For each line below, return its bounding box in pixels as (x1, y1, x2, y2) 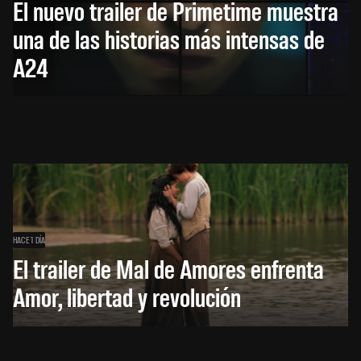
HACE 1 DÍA (13, 234, 46, 246)
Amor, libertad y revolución (13, 280, 241, 313)
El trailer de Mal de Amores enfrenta (13, 251, 324, 285)
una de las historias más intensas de (13, 22, 325, 56)
